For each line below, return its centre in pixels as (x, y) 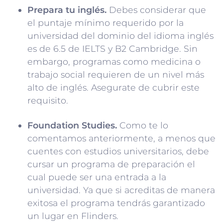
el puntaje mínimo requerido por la (106, 22)
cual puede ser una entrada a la (97, 177)
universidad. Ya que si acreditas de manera (121, 190)
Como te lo (143, 125)
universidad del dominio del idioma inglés (120, 35)
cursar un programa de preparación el (111, 164)
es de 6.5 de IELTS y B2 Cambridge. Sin (112, 48)
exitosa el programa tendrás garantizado (116, 203)
